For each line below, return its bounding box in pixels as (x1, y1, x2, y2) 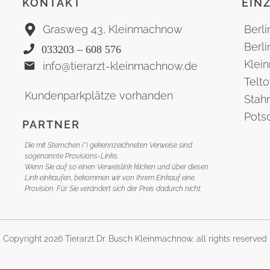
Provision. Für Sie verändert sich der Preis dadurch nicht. (25, 184, 202, 193)
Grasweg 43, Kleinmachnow (43, 22, 183, 36)
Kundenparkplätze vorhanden (25, 89, 174, 102)
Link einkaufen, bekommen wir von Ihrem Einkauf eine (25, 174, 195, 182)
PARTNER (22, 118, 81, 131)
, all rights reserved (192, 234, 267, 243)
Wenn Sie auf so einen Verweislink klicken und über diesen (25, 163, 209, 171)
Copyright (3, 234, 44, 243)
